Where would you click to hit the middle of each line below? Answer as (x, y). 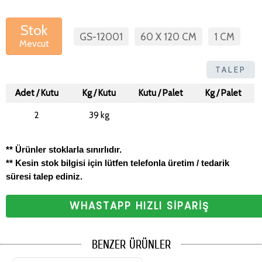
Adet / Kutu (37, 93)
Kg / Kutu (99, 93)
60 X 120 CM (168, 37)
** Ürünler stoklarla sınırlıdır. (64, 149)
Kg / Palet (223, 93)
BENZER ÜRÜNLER (131, 244)
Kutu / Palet (161, 93)
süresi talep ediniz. (44, 176)
